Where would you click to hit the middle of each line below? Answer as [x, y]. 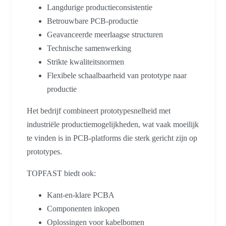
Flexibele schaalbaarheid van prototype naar [117, 75]
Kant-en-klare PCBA [81, 195]
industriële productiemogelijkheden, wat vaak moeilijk [113, 124]
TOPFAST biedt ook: [61, 173]
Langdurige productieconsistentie [100, 7]
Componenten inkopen [83, 208]
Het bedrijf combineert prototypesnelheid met [99, 110]
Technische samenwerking [89, 48]
